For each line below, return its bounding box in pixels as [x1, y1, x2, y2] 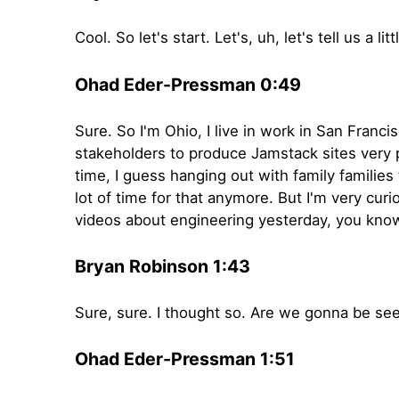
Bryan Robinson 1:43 [75, 256, 250, 278]
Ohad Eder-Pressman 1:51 [75, 348, 295, 370]
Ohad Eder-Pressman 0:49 [75, 73, 301, 95]
